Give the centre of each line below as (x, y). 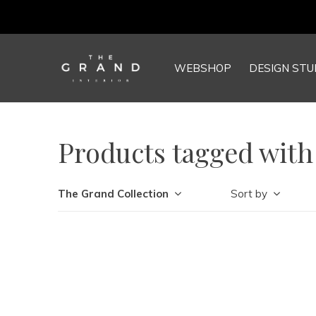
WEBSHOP (203, 68)
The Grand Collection (113, 194)
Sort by (249, 194)
